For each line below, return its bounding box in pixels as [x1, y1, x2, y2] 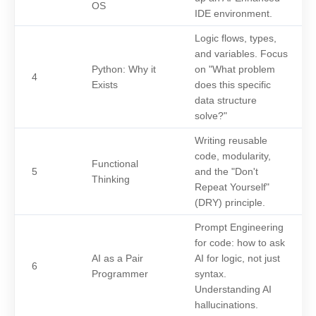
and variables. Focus [195, 48, 288, 59]
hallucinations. [195, 299, 258, 310]
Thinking [92, 174, 130, 185]
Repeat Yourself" [195, 181, 269, 193]
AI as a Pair [92, 253, 143, 264]
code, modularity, [195, 150, 271, 162]
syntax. [195, 268, 226, 279]
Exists [92, 79, 118, 90]
